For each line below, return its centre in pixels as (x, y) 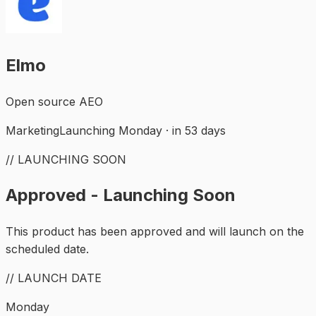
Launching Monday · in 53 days (142, 130)
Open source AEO (54, 101)
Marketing (32, 130)
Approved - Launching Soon (121, 195)
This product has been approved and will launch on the (155, 232)
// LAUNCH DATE (54, 278)
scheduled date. (47, 249)
